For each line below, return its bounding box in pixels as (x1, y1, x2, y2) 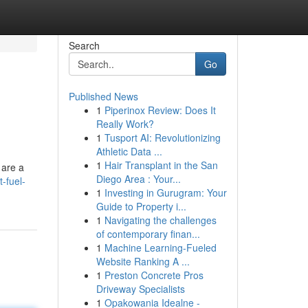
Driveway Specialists (96, 282, 185, 296)
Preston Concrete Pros (104, 268, 203, 282)
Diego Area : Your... (96, 172, 181, 186)
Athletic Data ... (96, 144, 162, 158)
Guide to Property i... (96, 199, 186, 213)
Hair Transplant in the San (104, 158, 218, 172)
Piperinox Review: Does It (104, 103, 216, 117)
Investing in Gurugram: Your (104, 186, 227, 199)
